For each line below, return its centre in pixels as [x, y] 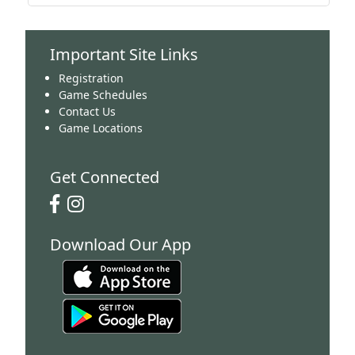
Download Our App [120, 244]
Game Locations [101, 128]
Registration [91, 78]
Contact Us [87, 111]
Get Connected [105, 177]
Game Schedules [103, 94]
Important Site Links [124, 54]
